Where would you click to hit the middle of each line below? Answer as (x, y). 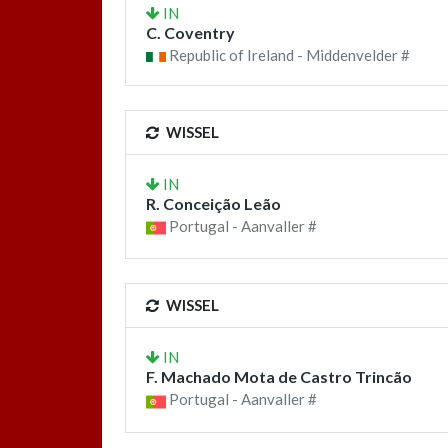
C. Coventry (190, 33)
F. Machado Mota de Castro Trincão (279, 377)
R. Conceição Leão (213, 204)
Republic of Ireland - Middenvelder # (288, 55)
